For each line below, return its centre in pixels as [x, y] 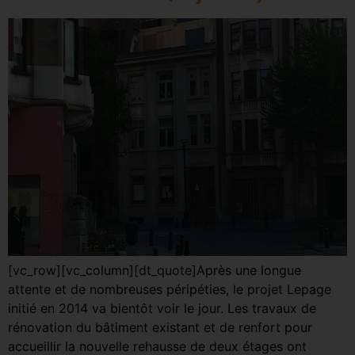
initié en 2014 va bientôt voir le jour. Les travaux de [162, 308]
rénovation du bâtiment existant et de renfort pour [160, 327]
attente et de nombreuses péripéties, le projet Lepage [170, 289]
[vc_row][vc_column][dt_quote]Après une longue [155, 270]
